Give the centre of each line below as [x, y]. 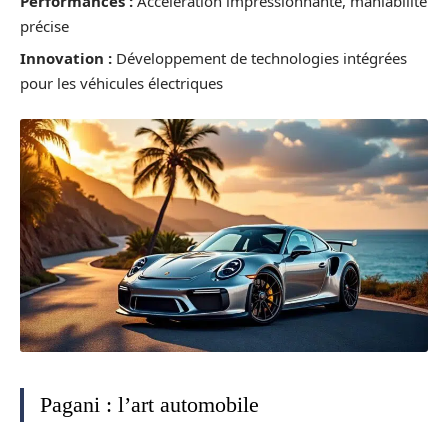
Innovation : [66, 58]
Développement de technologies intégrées [259, 58]
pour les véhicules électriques [121, 83]
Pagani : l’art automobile [149, 404]
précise [44, 25]
